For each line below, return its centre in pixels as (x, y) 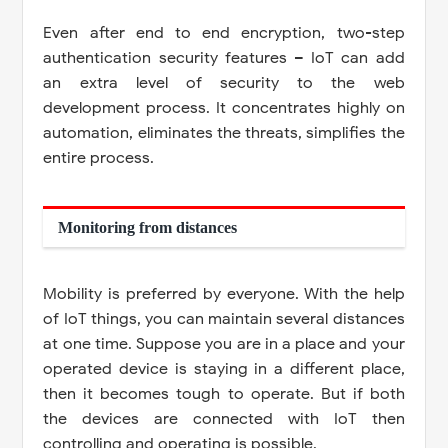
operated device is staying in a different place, (224, 368)
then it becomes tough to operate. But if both (224, 393)
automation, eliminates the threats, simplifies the (224, 132)
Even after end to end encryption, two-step (224, 32)
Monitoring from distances (148, 227)
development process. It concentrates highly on (224, 107)
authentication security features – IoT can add (224, 57)
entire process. (101, 157)
